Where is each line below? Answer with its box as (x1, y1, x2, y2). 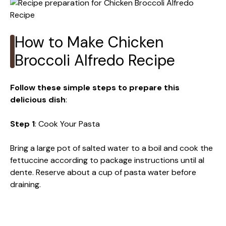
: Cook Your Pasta (35, 118, 100, 129)
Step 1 (10, 118, 35, 129)
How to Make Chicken (15, 32, 163, 52)
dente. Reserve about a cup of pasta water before (10, 166, 196, 178)
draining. (10, 179, 41, 190)
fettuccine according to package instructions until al (10, 154, 204, 165)
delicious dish (10, 94, 66, 105)
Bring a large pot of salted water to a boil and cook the (10, 142, 213, 153)
